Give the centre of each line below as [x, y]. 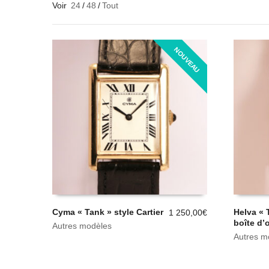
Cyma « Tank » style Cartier [108, 212]
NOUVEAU [187, 60]
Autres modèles [82, 225]
